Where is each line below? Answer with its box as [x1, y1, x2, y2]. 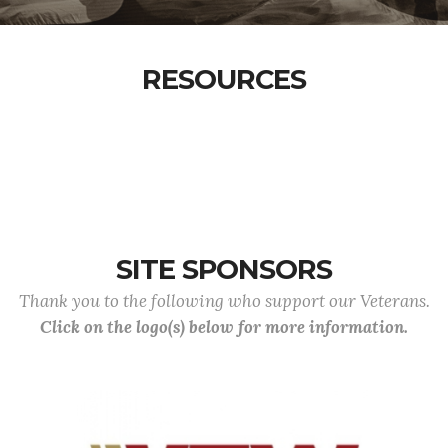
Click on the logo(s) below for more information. [40, 316, 408, 338]
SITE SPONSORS [116, 253, 332, 286]
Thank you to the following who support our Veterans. [18, 290, 430, 312]
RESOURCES [142, 63, 306, 96]
